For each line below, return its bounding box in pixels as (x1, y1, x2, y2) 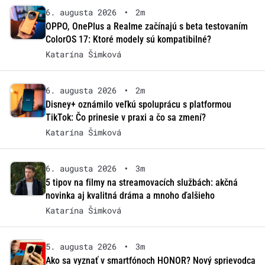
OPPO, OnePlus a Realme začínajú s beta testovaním (45, 20, 248, 32)
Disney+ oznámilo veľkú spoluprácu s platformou (45, 98, 231, 110)
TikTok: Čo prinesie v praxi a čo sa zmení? (45, 111, 206, 123)
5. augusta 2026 (45, 240, 117, 252)
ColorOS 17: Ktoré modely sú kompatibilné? (45, 33, 211, 45)
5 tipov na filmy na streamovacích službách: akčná (45, 176, 238, 188)
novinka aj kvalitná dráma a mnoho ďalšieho (45, 189, 215, 201)
